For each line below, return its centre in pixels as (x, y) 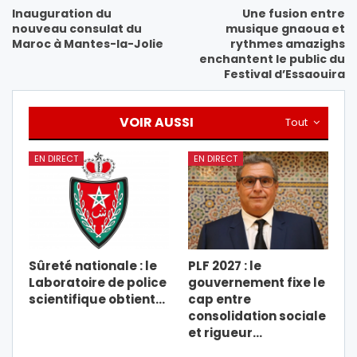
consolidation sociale (257, 316)
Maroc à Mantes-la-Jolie (88, 44)
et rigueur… (225, 333)
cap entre (220, 300)
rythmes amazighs (288, 44)
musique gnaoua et (285, 29)
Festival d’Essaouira (284, 75)
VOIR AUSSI (157, 123)
